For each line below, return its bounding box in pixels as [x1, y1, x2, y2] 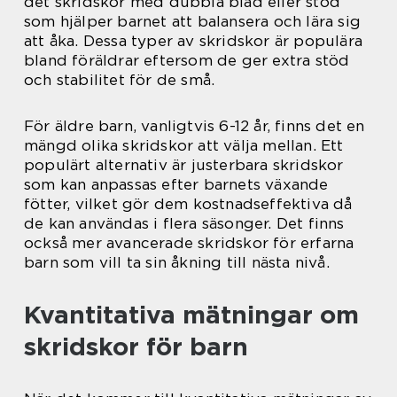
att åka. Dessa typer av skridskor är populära [24, 32, 363, 51]
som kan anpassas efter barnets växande [24, 175, 329, 194]
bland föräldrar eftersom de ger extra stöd [24, 51, 350, 70]
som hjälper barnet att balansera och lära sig [24, 12, 362, 31]
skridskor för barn [24, 331, 248, 362]
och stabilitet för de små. [24, 71, 215, 90]
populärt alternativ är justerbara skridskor [24, 156, 344, 175]
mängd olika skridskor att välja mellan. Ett [24, 136, 344, 155]
